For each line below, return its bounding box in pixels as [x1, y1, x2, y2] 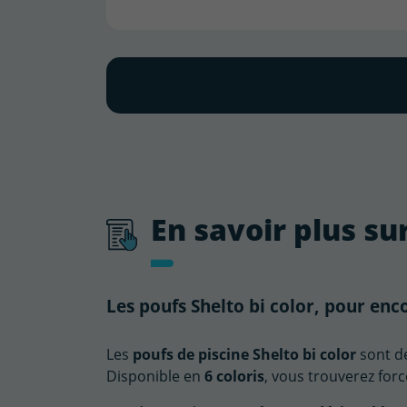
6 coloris [204, 365, 264, 386]
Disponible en [106, 365, 204, 385]
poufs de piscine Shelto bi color [133, 343, 356, 364]
